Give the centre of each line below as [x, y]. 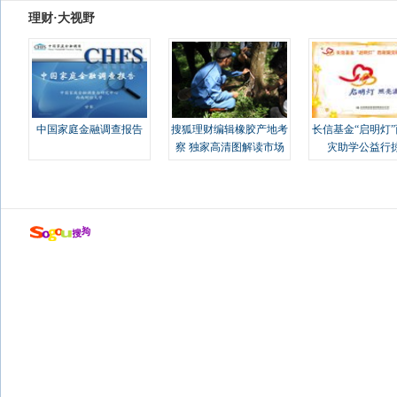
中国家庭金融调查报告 [90, 129]
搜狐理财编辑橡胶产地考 [230, 129]
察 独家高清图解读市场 [230, 147]
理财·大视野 [62, 18]
